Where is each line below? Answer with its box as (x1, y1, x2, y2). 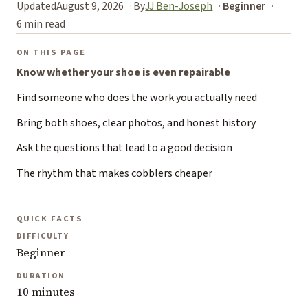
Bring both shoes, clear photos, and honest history (16, 115, 256, 131)
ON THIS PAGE (16, 46, 86, 59)
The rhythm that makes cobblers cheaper (16, 165, 212, 181)
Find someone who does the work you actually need (16, 90, 257, 106)
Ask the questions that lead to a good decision (16, 140, 232, 156)
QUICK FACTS (16, 212, 83, 225)
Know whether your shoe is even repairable (16, 65, 230, 80)
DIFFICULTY (16, 230, 69, 243)
